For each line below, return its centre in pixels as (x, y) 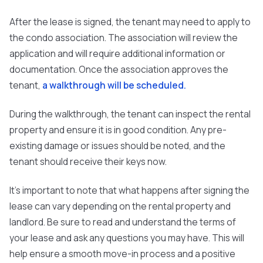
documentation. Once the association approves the (119, 69)
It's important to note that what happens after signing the (129, 190)
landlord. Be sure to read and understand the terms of (123, 222)
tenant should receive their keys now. (88, 161)
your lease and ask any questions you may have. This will (127, 238)
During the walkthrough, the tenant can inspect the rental (130, 114)
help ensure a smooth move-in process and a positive (122, 254)
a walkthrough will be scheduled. (114, 85)
